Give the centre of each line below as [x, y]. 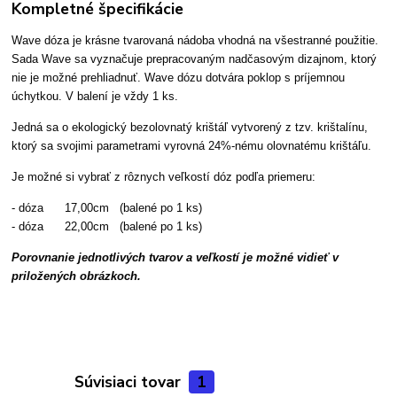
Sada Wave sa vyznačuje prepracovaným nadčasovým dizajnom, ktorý [195, 58]
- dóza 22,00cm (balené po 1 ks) [107, 226]
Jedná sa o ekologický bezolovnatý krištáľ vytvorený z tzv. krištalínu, [190, 127]
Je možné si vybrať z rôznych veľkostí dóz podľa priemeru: [164, 176]
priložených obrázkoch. [77, 276]
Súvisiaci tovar [129, 381]
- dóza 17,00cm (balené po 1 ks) [107, 207]
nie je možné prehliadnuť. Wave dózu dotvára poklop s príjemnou [179, 77]
